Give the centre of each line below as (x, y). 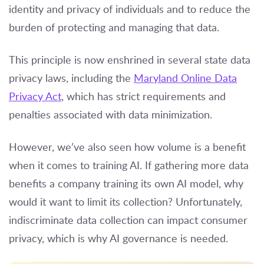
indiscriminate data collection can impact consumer (128, 220)
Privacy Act (35, 96)
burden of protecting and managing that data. (114, 27)
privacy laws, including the (71, 78)
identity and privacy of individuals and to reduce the (130, 9)
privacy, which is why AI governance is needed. (118, 238)
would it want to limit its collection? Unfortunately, (126, 202)
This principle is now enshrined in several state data (130, 60)
